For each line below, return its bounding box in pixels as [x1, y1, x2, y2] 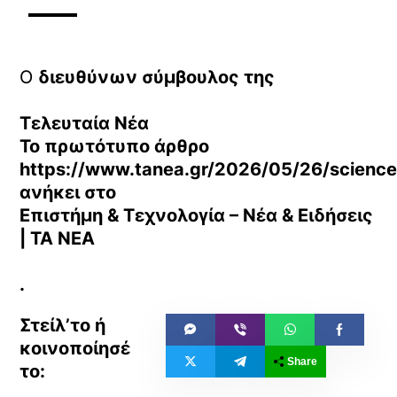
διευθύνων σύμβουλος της [38, 66, 276, 88]
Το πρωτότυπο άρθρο [19, 136, 210, 157]
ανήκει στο [19, 182, 117, 203]
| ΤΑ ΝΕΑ [19, 228, 96, 249]
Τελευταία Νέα [19, 113, 150, 134]
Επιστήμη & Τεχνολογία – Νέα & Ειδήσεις [19, 205, 374, 226]
